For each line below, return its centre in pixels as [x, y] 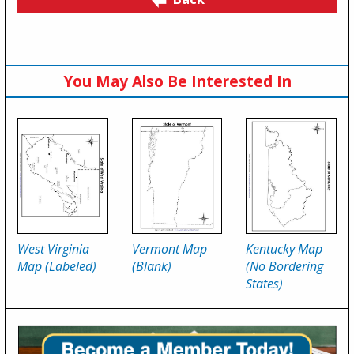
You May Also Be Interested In [177, 81]
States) [265, 284]
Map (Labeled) [57, 267]
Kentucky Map [284, 249]
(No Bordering [285, 267]
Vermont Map [169, 249]
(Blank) [151, 267]
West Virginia [53, 249]
